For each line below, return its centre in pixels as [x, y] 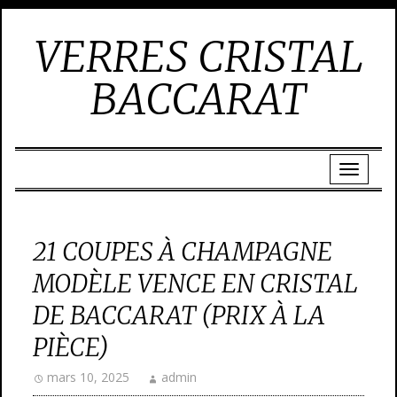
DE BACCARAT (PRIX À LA [179, 315]
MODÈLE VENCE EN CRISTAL [195, 284]
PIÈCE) [71, 347]
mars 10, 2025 [88, 377]
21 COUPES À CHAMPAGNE [183, 252]
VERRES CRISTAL [198, 57]
